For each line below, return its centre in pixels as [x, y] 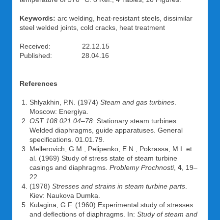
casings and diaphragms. [69, 167]
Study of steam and [167, 214]
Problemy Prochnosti [142, 167]
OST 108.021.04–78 [61, 121]
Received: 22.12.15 [65, 46]
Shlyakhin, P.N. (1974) [65, 102]
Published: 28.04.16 [64, 55]
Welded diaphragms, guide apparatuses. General [106, 130]
